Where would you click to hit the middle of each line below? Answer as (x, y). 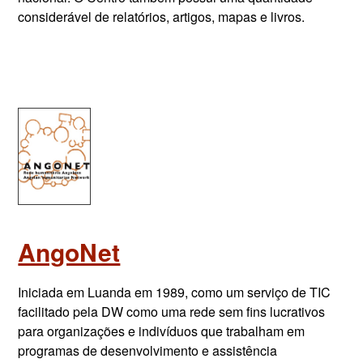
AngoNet (69, 252)
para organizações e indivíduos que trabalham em (162, 331)
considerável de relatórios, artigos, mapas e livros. (162, 17)
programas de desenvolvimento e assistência (148, 350)
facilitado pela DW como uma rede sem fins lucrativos (172, 312)
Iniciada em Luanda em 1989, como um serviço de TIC (175, 292)
